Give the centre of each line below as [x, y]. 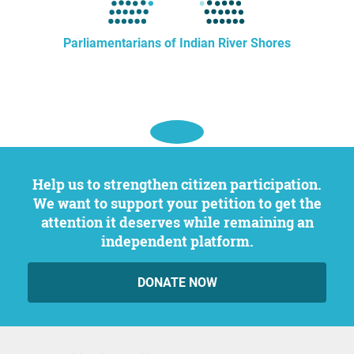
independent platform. [177, 241]
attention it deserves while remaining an [177, 222]
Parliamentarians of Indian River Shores [177, 43]
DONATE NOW [177, 282]
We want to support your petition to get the [177, 203]
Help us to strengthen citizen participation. [38, 184]
